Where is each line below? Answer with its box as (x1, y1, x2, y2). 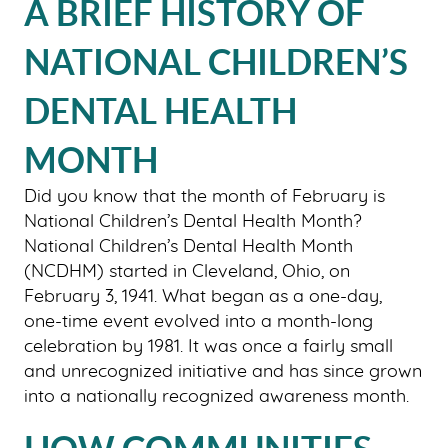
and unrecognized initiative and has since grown (24, 362, 422, 381)
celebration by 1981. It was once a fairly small (24, 337, 393, 356)
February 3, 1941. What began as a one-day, (24, 287, 382, 306)
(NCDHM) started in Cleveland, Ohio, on (24, 262, 350, 281)
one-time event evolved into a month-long (24, 312, 373, 331)
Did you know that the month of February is (24, 187, 385, 206)
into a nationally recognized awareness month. (24, 387, 409, 406)
